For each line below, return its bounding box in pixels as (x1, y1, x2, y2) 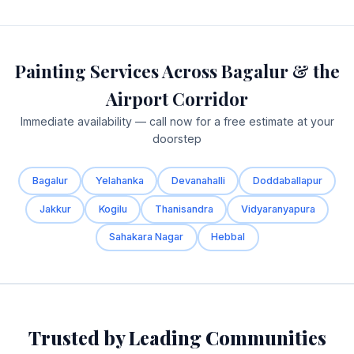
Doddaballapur (252, 174, 322, 186)
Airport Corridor (106, 87, 248, 111)
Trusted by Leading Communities (28, 325, 326, 351)
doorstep (153, 132, 201, 146)
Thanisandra (154, 202, 213, 215)
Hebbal (211, 231, 245, 243)
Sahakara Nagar (109, 231, 183, 243)
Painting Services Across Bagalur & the (14, 59, 340, 84)
